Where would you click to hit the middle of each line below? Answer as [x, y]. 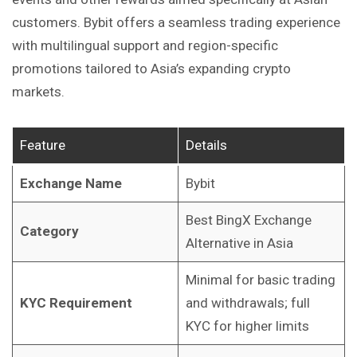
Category [49, 231]
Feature [42, 145]
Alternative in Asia [239, 243]
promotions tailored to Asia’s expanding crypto [151, 69]
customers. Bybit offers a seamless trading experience [176, 23]
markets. [38, 92]
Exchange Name [71, 183]
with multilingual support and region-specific [145, 46]
